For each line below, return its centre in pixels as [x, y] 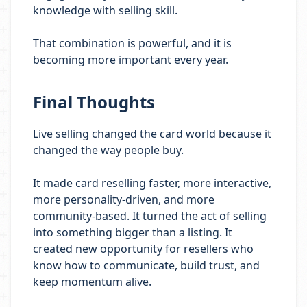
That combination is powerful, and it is [132, 43]
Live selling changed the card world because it [152, 134]
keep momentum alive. [92, 282]
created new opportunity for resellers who [143, 249]
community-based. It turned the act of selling [150, 216]
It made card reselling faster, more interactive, [152, 183]
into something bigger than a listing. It [133, 232]
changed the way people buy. [108, 150]
